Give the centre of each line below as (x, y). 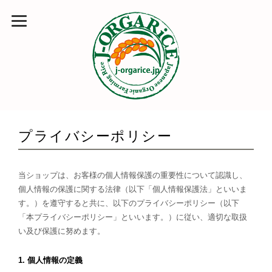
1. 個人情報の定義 (50, 260)
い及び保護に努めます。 (62, 231)
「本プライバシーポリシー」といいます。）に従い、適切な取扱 (133, 217)
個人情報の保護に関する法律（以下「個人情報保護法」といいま (133, 189)
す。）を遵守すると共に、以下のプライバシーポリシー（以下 (129, 203)
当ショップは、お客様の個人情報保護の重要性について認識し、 (133, 175)
